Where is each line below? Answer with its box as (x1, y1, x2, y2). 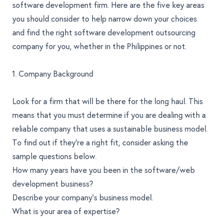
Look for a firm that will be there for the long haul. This (12, 96, 203, 107)
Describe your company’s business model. (12, 192, 153, 203)
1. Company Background (12, 68, 93, 79)
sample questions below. (12, 151, 97, 162)
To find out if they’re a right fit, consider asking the (12, 137, 188, 148)
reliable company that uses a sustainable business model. (12, 123, 208, 134)
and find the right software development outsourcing (12, 27, 195, 38)
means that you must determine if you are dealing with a (12, 110, 206, 120)
